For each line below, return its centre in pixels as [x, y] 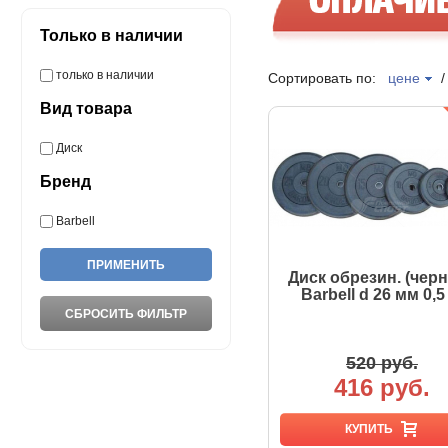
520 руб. [382, 363]
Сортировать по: [327, 78]
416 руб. [382, 387]
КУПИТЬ [369, 429]
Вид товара [85, 108]
